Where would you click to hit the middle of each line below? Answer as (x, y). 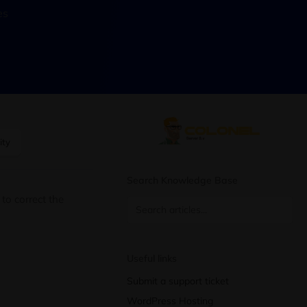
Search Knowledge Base (182, 180)
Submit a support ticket (178, 281)
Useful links (152, 258)
